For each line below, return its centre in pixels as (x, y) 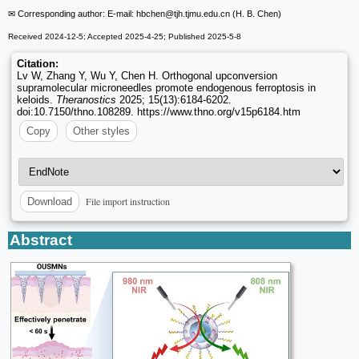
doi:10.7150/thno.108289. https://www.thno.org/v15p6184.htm (159, 112)
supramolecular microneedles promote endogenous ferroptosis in (166, 88)
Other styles (101, 131)
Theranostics (86, 100)
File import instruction (128, 202)
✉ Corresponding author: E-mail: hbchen (87, 14)
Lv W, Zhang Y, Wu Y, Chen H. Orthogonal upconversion (147, 76)
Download (50, 202)
